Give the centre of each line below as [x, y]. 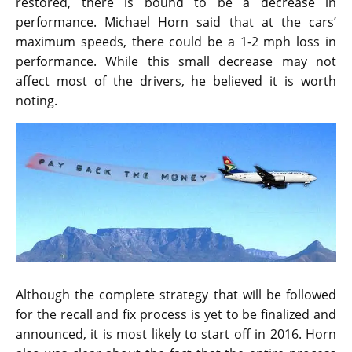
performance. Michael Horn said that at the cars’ [176, 22]
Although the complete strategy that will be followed [176, 295]
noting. [37, 100]
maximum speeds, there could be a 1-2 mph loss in [176, 41]
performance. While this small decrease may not [176, 61]
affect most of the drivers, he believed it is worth [176, 81]
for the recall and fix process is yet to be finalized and [176, 315]
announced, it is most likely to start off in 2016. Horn [176, 334]
